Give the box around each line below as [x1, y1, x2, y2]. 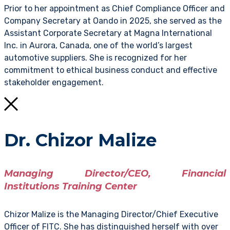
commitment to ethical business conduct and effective [4, 65, 217, 75]
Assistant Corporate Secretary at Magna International [4, 28, 212, 38]
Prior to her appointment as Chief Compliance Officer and [4, 3, 225, 13]
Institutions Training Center [4, 180, 137, 192]
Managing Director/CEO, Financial [4, 167, 226, 179]
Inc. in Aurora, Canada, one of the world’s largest [4, 40, 193, 50]
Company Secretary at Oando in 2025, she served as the [4, 15, 222, 26]
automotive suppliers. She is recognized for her [4, 52, 187, 63]
